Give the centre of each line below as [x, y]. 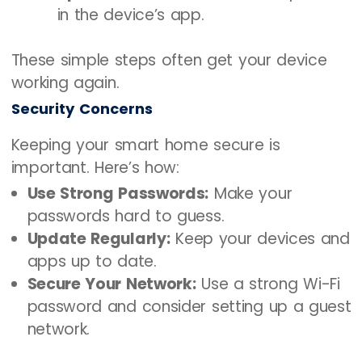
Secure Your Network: [112, 284]
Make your [250, 194]
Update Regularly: [99, 239]
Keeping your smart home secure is [145, 145]
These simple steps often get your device [169, 61]
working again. [65, 83]
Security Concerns [82, 109]
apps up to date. [92, 262]
